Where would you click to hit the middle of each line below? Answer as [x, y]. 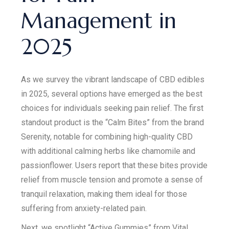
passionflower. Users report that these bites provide [114, 165]
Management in [99, 21]
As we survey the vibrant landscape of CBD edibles [113, 79]
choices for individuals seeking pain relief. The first [112, 108]
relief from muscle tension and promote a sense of [112, 180]
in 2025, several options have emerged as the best [112, 94]
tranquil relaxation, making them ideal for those [104, 194]
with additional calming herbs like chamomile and [108, 151]
